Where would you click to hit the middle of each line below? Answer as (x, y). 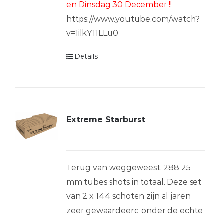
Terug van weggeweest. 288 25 (128, 167)
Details (86, 56)
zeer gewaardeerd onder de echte (134, 210)
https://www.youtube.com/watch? (133, 19)
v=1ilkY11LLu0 (94, 33)
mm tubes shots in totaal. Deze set (134, 182)
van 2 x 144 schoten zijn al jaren (128, 196)
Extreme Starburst (106, 119)
